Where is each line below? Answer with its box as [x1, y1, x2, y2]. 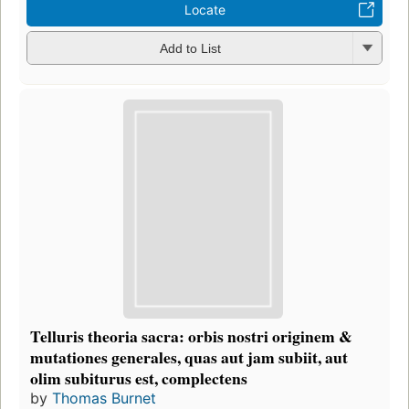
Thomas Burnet [52, 388, 156, 407]
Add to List [159, 41, 221, 57]
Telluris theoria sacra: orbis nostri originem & [30, 323, 352, 348]
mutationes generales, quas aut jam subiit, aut [30, 344, 348, 369]
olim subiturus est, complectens [30, 365, 247, 390]
